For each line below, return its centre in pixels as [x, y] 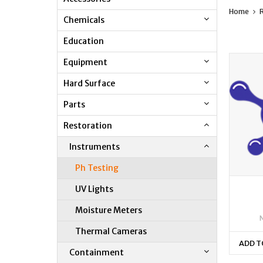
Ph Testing [97, 168]
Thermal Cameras [111, 231]
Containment [97, 252]
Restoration [88, 125]
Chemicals [84, 20]
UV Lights [94, 189]
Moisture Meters [109, 210]
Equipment [85, 62]
